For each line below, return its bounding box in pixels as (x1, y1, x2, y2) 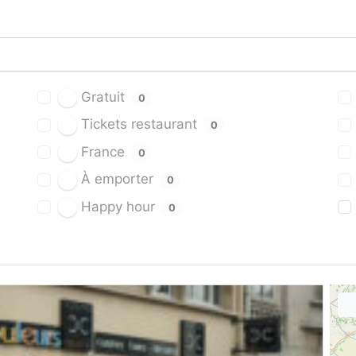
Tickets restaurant (76, 116, 201, 133)
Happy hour (76, 198, 159, 215)
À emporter (76, 171, 157, 188)
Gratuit (76, 89, 129, 105)
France (76, 143, 129, 160)
